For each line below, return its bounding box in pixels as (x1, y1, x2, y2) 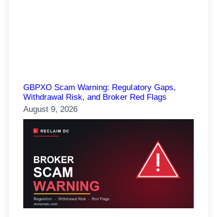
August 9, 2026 (23, 104, 78, 114)
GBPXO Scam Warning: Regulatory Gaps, (23, 82, 176, 92)
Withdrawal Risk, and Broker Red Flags (23, 92, 167, 102)
